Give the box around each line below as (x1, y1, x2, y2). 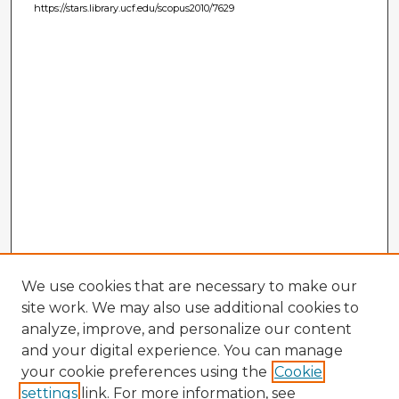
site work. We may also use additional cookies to (21, 299, 359, 316)
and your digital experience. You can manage (21, 342, 343, 359)
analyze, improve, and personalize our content (21, 321, 352, 338)
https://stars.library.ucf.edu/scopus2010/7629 (33, 2, 234, 15)
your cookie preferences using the (21, 363, 267, 380)
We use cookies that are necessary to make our (21, 278, 357, 295)
